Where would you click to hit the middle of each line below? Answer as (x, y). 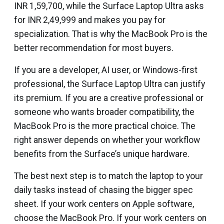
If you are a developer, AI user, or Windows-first (106, 70)
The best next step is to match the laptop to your (108, 176)
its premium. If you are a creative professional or (109, 98)
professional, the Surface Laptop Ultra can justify (109, 84)
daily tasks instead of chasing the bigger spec (103, 190)
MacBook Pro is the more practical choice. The (105, 126)
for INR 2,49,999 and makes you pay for (90, 20)
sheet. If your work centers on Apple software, (104, 204)
